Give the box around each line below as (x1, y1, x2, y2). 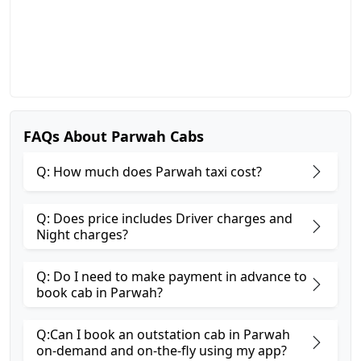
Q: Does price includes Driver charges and (36, 210, 293, 227)
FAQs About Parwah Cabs (23, 127, 204, 146)
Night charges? (36, 226, 128, 243)
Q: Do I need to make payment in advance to (36, 268, 307, 285)
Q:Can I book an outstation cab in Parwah (36, 326, 290, 343)
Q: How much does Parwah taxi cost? (36, 163, 262, 180)
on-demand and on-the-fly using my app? (36, 342, 287, 359)
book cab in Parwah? (36, 284, 163, 301)
